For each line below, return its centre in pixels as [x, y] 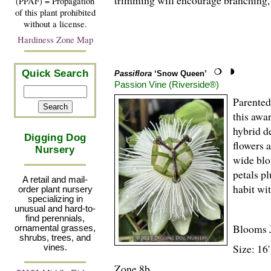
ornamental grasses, [55, 228]
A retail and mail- [55, 180]
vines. [55, 248]
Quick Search [55, 74]
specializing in [55, 199]
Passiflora [133, 73]
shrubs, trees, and [55, 238]
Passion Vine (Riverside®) [167, 84]
